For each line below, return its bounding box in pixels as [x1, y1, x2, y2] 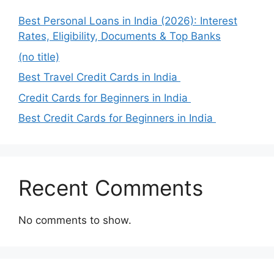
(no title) [18, 50, 59, 63]
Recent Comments [18, 175, 203, 201]
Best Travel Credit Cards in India [18, 71, 180, 84]
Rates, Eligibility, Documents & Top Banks [18, 30, 221, 43]
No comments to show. [18, 214, 131, 227]
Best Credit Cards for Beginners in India [18, 112, 216, 125]
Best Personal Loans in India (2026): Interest [18, 15, 237, 28]
